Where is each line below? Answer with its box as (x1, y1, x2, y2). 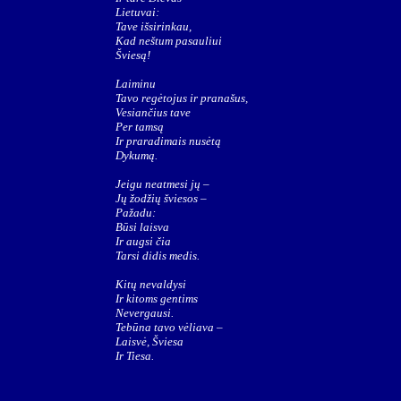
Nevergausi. (115, 306, 174, 320)
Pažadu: (115, 206, 156, 219)
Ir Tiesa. (115, 349, 154, 363)
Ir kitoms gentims (115, 292, 198, 305)
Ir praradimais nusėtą (115, 134, 221, 148)
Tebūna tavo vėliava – (115, 320, 223, 334)
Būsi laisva (115, 220, 169, 234)
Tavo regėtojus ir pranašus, (115, 91, 248, 105)
